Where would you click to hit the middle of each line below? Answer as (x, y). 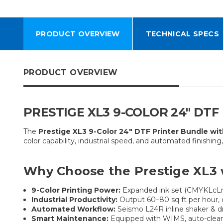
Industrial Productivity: (75, 199)
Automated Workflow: (74, 209)
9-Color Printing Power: (76, 190)
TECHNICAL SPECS (182, 34)
